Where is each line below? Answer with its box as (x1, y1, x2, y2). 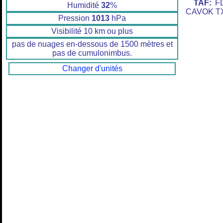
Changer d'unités (62, 64, 122, 73)
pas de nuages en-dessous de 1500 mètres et (11, 40, 173, 49)
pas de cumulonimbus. (52, 49, 132, 58)
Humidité (67, 1, 101, 10)
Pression (58, 14, 92, 23)
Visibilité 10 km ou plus (51, 27, 133, 36)
